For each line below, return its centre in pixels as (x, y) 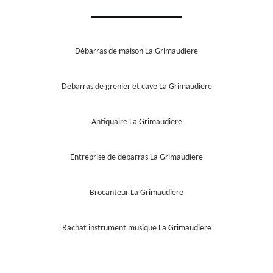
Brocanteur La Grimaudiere (136, 193)
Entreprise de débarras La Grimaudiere (136, 157)
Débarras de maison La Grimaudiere (136, 51)
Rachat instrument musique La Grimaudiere (136, 228)
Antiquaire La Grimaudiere (136, 122)
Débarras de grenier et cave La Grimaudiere (136, 87)
